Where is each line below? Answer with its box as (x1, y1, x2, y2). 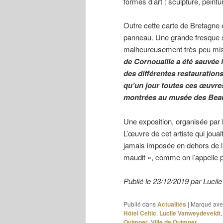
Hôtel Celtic (123, 208, 156, 218)
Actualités (157, 199, 186, 209)
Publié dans (123, 199, 156, 208)
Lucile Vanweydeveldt (159, 208, 221, 218)
